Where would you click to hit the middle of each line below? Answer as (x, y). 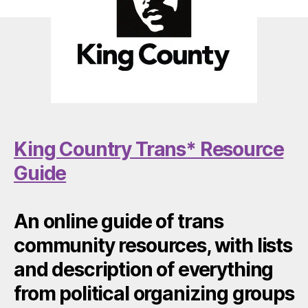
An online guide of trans (119, 221)
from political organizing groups (154, 293)
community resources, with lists (153, 245)
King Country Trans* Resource (149, 149)
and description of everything (144, 269)
